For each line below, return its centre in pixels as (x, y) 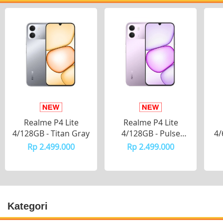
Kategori (28, 206)
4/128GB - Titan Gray (51, 133)
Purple (151, 144)
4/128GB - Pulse (151, 133)
